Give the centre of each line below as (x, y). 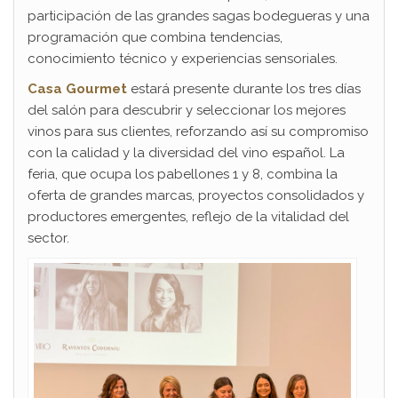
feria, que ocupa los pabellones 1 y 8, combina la (183, 175)
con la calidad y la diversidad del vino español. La (186, 153)
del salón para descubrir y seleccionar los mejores (187, 111)
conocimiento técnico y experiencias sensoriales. (183, 59)
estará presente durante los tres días (244, 89)
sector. (48, 239)
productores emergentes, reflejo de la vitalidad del (188, 217)
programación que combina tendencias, (155, 38)
